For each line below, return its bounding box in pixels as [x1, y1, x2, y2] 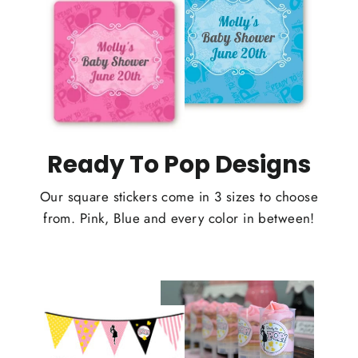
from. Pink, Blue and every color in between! [43, 208, 315, 228]
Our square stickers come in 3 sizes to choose [39, 186, 319, 206]
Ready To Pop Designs [47, 147, 311, 181]
